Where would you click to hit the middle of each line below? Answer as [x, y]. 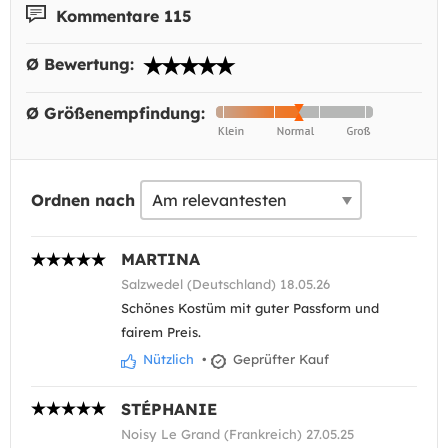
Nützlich [166, 359]
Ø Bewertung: [82, 64]
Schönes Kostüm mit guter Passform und [250, 308]
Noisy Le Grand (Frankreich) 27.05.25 [237, 433]
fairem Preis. [161, 332]
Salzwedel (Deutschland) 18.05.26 [225, 284]
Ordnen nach [83, 200]
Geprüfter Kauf [279, 359]
